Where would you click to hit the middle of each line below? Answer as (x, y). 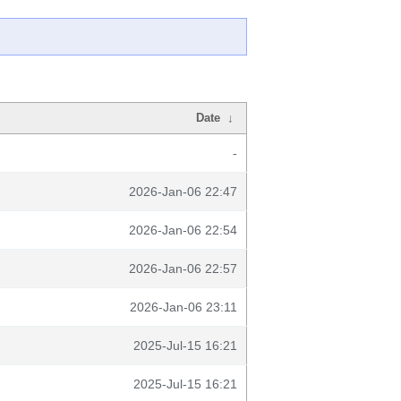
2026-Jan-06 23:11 (183, 307)
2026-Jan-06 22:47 (183, 192)
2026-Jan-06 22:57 (183, 269)
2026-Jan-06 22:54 (183, 230)
